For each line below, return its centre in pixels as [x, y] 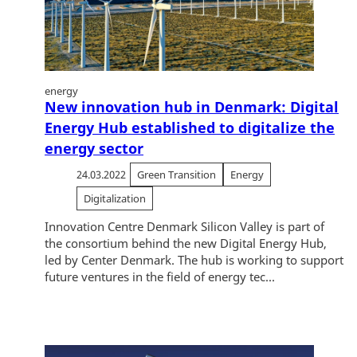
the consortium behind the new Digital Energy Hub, [186, 243]
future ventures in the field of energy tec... [160, 277]
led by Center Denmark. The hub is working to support [194, 260]
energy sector [94, 149]
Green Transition [177, 175]
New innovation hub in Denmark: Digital [192, 107]
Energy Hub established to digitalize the [190, 128]
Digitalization [115, 199]
